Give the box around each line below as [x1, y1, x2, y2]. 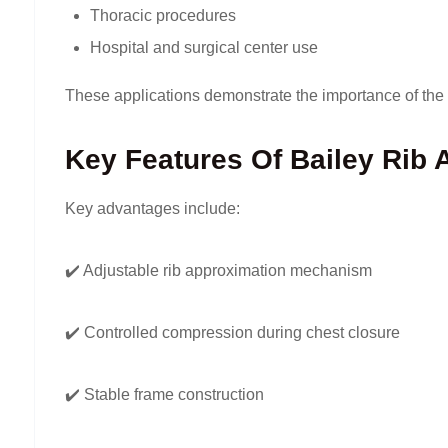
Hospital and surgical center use [90, 39, 318, 57]
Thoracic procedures [90, 7, 236, 25]
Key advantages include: [65, 200, 240, 218]
